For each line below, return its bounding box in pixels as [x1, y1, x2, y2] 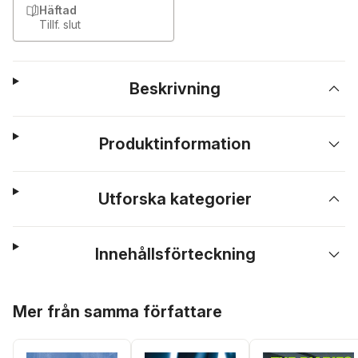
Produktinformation [99, 134, 252, 153]
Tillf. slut [39, 18, 81, 31]
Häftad [39, 3, 77, 17]
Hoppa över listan [12, 292, 112, 307]
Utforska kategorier [98, 189, 253, 209]
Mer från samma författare [13, 302, 222, 321]
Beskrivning [129, 79, 221, 98]
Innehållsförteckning [94, 245, 256, 264]
